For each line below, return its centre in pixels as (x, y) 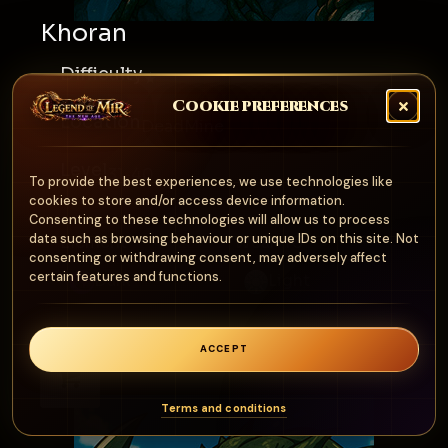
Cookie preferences (260, 106)
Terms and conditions (224, 408)
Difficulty (101, 74)
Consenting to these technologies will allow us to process (209, 219)
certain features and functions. (125, 276)
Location (100, 122)
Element (93, 242)
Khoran (83, 33)
